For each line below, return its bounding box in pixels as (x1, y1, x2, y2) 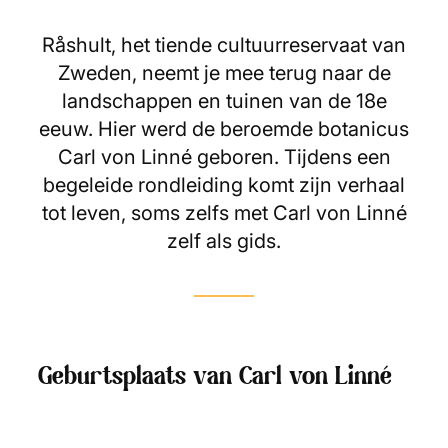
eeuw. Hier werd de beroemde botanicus (39, 116, 409, 141)
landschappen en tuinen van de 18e (61, 88, 387, 113)
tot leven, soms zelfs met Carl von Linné (41, 200, 407, 225)
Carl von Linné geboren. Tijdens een (57, 144, 391, 169)
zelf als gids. (167, 228, 281, 253)
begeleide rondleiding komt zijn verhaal (43, 172, 405, 197)
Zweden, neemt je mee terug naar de (57, 60, 391, 85)
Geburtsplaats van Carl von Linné (38, 364, 392, 392)
